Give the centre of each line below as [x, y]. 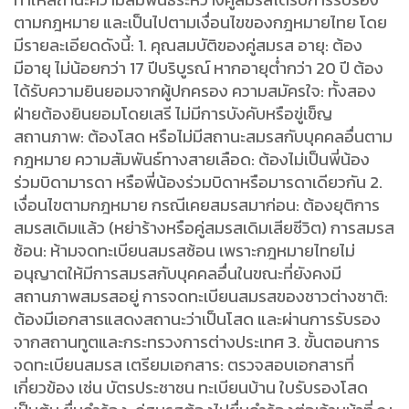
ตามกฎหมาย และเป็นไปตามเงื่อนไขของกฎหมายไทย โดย [200, 22]
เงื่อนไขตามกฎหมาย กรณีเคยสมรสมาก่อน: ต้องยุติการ [197, 204]
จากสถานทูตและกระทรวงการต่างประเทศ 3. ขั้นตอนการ [197, 341]
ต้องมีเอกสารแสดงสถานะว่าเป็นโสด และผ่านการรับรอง [197, 319]
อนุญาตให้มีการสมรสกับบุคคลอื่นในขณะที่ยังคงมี [178, 273]
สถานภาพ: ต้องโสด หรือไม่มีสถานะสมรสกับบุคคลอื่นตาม [203, 136]
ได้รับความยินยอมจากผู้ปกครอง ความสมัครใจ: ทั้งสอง [195, 90]
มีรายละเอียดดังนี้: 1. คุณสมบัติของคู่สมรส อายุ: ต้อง [188, 45]
